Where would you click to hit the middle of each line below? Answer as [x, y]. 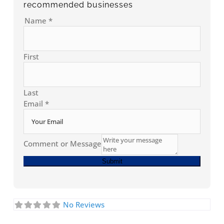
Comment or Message [63, 144]
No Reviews [83, 205]
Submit [112, 161]
